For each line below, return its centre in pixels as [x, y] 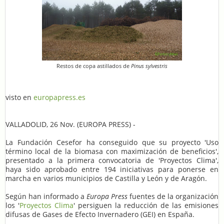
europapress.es [59, 97]
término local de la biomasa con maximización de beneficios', [112, 151]
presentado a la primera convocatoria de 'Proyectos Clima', [112, 160]
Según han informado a [46, 196]
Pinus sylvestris [149, 65]
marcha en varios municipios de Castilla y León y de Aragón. [106, 178]
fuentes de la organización [173, 196]
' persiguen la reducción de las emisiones [146, 205]
